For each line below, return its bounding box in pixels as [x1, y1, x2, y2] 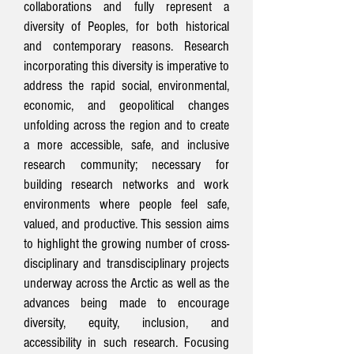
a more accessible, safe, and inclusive [24, 137, 229, 153]
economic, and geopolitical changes [24, 97, 229, 114]
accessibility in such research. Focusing [24, 334, 229, 351]
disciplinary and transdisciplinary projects [24, 255, 229, 272]
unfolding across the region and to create [24, 117, 229, 134]
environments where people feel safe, [24, 196, 229, 213]
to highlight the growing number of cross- [24, 235, 229, 252]
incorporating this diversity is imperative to [24, 58, 229, 74]
